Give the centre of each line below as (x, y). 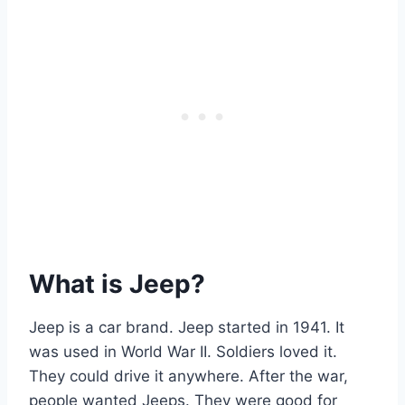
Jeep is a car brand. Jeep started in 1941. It (187, 327)
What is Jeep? (117, 283)
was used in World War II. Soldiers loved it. (183, 351)
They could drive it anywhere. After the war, (188, 376)
